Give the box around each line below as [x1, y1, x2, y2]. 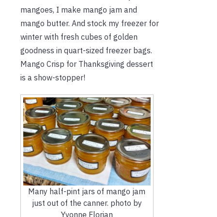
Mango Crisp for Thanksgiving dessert [20, 59, 153, 69]
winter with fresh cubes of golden [20, 31, 138, 42]
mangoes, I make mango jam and [20, 4, 137, 15]
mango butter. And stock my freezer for [20, 18, 159, 28]
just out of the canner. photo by [31, 198, 142, 208]
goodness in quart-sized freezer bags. [20, 45, 152, 55]
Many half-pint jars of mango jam [28, 186, 146, 196]
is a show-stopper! [20, 72, 85, 82]
